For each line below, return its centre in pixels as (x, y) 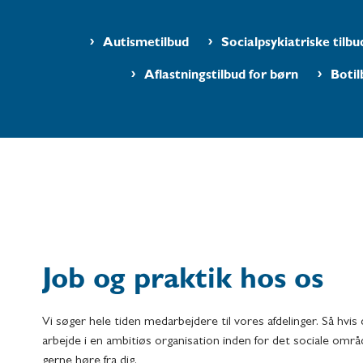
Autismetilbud (145, 44)
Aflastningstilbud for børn (221, 77)
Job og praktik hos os (183, 282)
